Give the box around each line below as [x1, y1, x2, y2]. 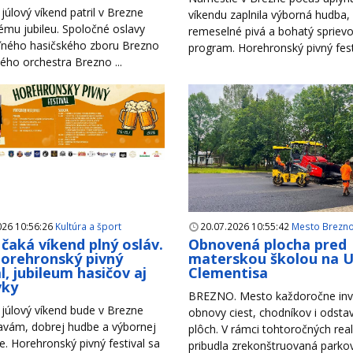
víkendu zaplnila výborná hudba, [188, 7, 350, 23]
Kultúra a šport [54, 220, 121, 233]
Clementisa [188, 263, 268, 283]
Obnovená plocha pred [188, 235, 347, 255]
